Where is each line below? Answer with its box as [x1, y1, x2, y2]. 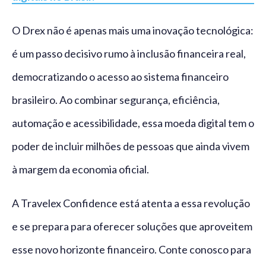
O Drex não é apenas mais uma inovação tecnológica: [12, 24, 254, 37]
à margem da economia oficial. [12, 163, 149, 176]
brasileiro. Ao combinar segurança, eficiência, [12, 93, 220, 107]
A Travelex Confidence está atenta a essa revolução [12, 197, 250, 210]
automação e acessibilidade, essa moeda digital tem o [12, 116, 254, 130]
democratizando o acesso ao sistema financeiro [12, 70, 229, 84]
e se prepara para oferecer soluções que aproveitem [12, 220, 252, 233]
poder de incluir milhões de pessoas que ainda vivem [12, 140, 249, 153]
